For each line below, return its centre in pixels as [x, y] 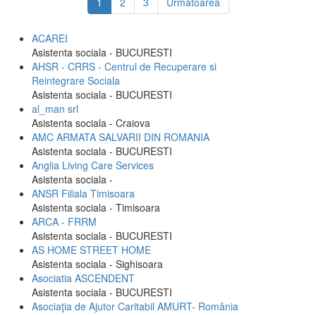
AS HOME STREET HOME [91, 250]
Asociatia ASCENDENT [83, 278]
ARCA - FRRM [64, 221]
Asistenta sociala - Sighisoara [97, 264]
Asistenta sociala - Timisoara [96, 207]
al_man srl [55, 109]
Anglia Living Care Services [93, 165]
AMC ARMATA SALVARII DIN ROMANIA [121, 137]
